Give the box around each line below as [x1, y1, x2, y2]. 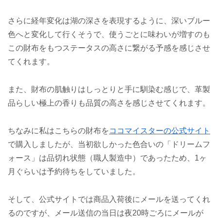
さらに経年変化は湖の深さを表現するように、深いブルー [8, 17, 210, 25]
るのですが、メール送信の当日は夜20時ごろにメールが [8, 208, 203, 217]
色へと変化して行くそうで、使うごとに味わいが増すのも [8, 30, 210, 39]
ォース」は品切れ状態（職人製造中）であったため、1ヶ [8, 153, 207, 162]
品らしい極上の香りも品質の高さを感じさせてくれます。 [8, 98, 210, 107]
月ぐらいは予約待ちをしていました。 [8, 167, 140, 176]
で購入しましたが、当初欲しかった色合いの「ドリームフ [8, 140, 210, 148]
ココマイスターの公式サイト [109, 126, 210, 135]
